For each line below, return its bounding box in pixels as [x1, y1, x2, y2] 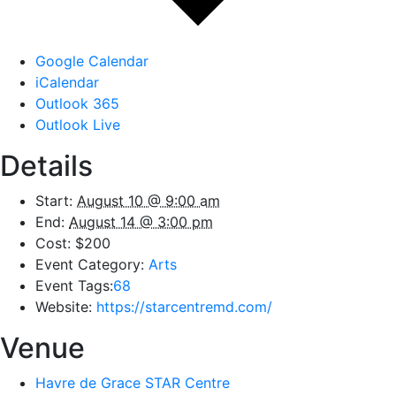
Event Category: [35, 255, 144, 273]
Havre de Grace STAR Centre [35, 374, 230, 392]
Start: [35, 192, 72, 209]
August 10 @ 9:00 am [77, 192, 220, 209]
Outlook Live [35, 116, 120, 133]
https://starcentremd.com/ [96, 298, 272, 316]
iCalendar [35, 73, 99, 91]
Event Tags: [35, 277, 113, 294]
